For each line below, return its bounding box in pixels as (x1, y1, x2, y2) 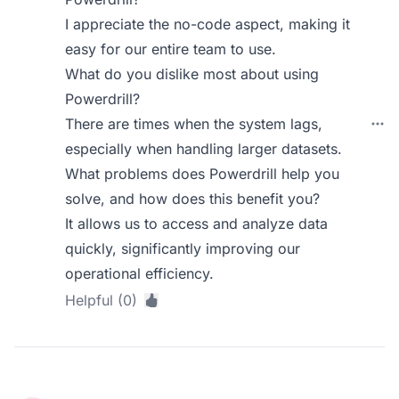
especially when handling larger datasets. (65, 140, 343, 158)
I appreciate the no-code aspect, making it (65, 15, 351, 33)
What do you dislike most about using (65, 65, 320, 83)
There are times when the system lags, (65, 115, 323, 133)
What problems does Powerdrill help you (65, 165, 340, 183)
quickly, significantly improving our (65, 240, 301, 257)
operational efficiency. (65, 265, 215, 282)
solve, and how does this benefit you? (65, 190, 321, 208)
